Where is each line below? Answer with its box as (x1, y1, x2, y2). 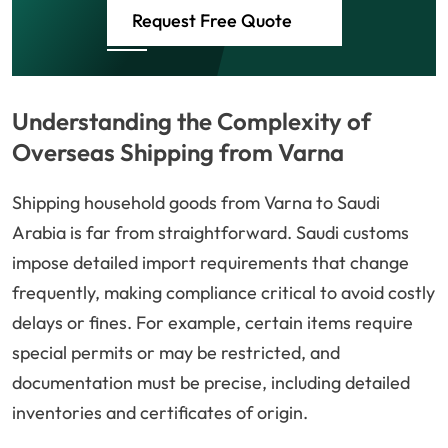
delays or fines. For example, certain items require (12, 311, 413, 335)
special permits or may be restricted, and (12, 341, 340, 365)
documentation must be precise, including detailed (12, 371, 410, 395)
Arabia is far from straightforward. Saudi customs (12, 221, 409, 245)
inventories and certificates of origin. (12, 401, 308, 425)
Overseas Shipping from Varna (12, 137, 344, 168)
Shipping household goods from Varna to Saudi (12, 191, 380, 215)
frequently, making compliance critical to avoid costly (12, 281, 435, 305)
